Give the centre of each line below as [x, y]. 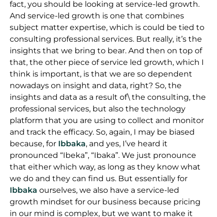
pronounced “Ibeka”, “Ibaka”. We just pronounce [103, 155]
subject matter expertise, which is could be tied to [107, 27]
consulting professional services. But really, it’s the [106, 39]
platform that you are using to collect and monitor [107, 120]
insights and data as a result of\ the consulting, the [108, 97]
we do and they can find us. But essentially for [99, 178]
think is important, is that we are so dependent [101, 74]
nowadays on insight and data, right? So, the [96, 85]
